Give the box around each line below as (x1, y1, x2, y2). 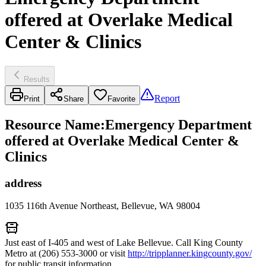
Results (24, 74, 50, 84)
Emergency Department (105, 116, 252, 132)
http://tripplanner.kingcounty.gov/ (128, 248, 252, 259)
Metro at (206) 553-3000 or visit (5, 248, 128, 259)
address (5, 176, 42, 189)
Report (154, 93, 180, 103)
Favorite (107, 94, 135, 103)
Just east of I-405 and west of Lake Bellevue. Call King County (5, 237, 243, 248)
